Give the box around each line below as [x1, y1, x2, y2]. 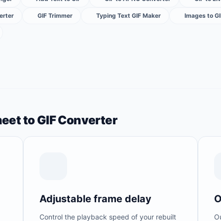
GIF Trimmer [37, 12, 73, 19]
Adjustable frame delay [39, 193, 151, 205]
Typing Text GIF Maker [96, 12, 161, 19]
